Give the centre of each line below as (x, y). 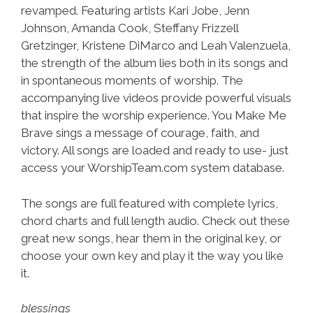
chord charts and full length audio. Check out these (155, 220)
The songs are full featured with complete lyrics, (150, 203)
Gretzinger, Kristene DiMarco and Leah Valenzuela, (156, 45)
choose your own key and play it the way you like (152, 255)
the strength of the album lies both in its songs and (154, 63)
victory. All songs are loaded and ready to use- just (155, 150)
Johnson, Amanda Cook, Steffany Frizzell (130, 28)
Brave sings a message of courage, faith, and (140, 133)
